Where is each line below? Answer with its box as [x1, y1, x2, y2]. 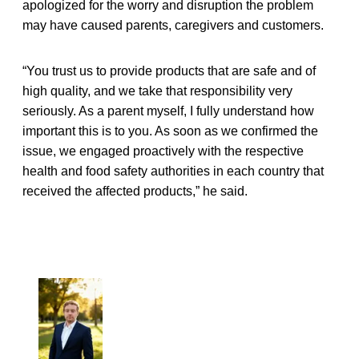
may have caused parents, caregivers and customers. [22, 18, 324, 32]
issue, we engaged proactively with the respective [22, 143, 304, 158]
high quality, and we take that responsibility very [22, 83, 292, 98]
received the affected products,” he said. [22, 184, 257, 198]
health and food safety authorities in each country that [22, 163, 324, 178]
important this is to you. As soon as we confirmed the [22, 123, 318, 138]
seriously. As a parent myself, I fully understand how [22, 103, 314, 118]
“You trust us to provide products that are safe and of [22, 63, 316, 78]
